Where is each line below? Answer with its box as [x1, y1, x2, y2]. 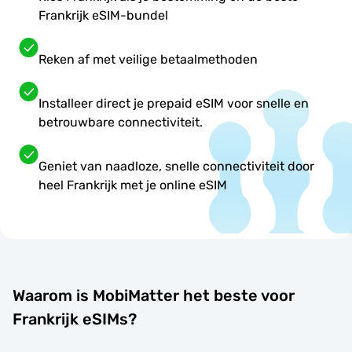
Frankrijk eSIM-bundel [38, 8, 168, 24]
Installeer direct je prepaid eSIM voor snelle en [38, 96, 309, 112]
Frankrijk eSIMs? [13, 309, 137, 328]
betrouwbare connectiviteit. [38, 115, 203, 130]
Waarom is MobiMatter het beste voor [13, 285, 295, 305]
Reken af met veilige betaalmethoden [38, 52, 258, 68]
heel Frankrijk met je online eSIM [38, 178, 227, 193]
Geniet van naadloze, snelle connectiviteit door [38, 159, 314, 174]
